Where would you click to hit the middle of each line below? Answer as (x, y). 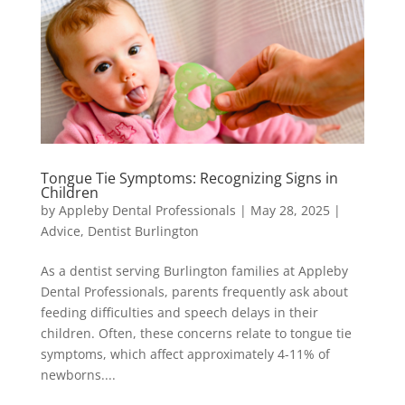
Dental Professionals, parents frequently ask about (194, 292)
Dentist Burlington (143, 231)
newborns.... (78, 375)
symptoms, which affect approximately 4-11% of (185, 354)
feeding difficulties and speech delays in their (179, 313)
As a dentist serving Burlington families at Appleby (194, 271)
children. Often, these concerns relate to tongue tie (196, 334)
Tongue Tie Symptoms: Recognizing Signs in (189, 179)
